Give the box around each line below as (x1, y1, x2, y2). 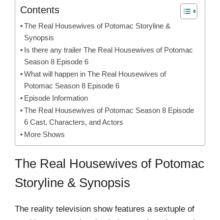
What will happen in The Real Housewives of (24, 69, 166, 78)
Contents (20, 4, 59, 15)
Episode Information (24, 93, 88, 102)
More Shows (24, 130, 65, 138)
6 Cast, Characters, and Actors (24, 117, 124, 126)
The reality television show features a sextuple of (15, 204, 194, 214)
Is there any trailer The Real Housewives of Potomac (24, 45, 193, 54)
